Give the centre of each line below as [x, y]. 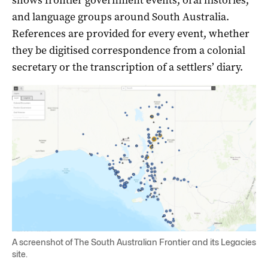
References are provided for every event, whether [131, 33]
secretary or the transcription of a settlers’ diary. [127, 67]
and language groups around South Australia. [121, 16]
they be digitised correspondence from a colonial [129, 50]
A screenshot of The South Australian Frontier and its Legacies [134, 242]
